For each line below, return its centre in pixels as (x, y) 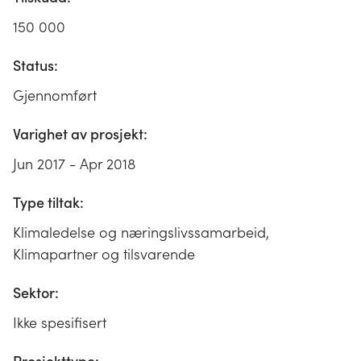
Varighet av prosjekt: (80, 134)
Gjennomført (55, 95)
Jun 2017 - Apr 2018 (74, 164)
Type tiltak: (48, 202)
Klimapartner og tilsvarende (104, 254)
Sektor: (36, 293)
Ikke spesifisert (60, 322)
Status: (35, 65)
